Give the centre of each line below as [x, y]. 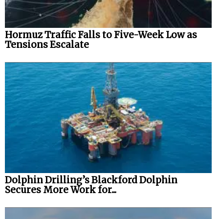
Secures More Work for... [61, 190]
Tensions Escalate [47, 44]
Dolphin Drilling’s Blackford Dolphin [91, 180]
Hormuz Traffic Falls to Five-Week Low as [101, 35]
